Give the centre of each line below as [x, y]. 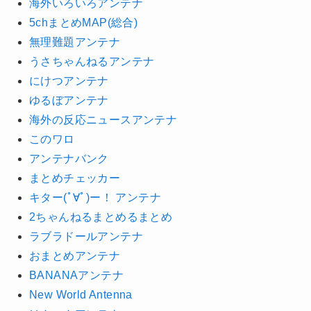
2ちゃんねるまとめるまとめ [101, 217]
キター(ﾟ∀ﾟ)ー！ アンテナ [95, 197]
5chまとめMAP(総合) [83, 22]
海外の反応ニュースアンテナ [103, 119]
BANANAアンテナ [76, 275]
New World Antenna [81, 294]
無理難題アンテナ [75, 42]
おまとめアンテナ [75, 255]
